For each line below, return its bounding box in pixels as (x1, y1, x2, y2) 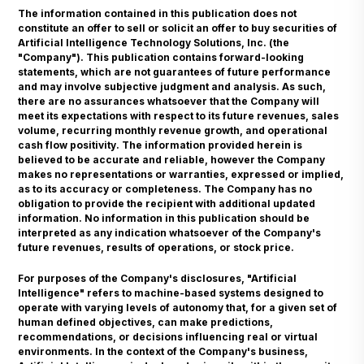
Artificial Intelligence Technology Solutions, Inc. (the (18, 36, 290, 49)
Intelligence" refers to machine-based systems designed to (18, 286, 324, 299)
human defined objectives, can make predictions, (18, 315, 274, 328)
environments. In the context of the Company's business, (18, 344, 309, 357)
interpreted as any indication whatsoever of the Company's (18, 226, 322, 239)
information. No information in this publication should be (18, 211, 310, 224)
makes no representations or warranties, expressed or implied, (18, 167, 344, 180)
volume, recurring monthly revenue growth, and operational (18, 123, 328, 136)
